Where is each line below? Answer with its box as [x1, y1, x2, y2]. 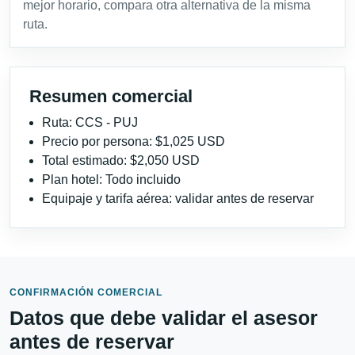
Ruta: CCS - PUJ [42, 116, 138, 130]
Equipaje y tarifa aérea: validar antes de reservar [42, 192, 314, 206]
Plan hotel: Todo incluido [42, 173, 181, 187]
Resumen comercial [29, 86, 193, 107]
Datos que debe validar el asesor [10, 307, 318, 330]
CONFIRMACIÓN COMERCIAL [10, 287, 162, 299]
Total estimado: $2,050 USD [42, 154, 200, 168]
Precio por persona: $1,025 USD [42, 135, 225, 149]
